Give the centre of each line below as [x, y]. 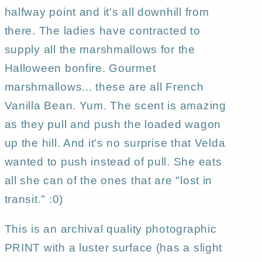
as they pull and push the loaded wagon [113, 125]
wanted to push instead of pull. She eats [113, 162]
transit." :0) [34, 199]
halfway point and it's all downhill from [107, 12]
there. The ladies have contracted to [102, 31]
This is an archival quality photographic [111, 229]
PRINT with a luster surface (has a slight [113, 248]
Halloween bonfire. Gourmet [80, 68]
